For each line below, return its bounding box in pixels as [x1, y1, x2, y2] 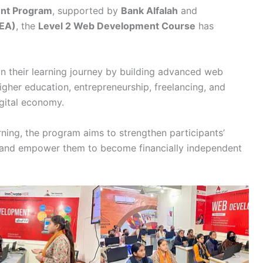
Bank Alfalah [121, 5, 178, 17]
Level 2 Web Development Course [38, 20, 195, 32]
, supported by [52, 5, 121, 17]
